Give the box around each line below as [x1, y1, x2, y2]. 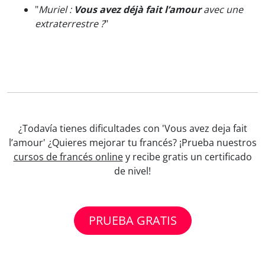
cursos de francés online [13, 150, 123, 163]
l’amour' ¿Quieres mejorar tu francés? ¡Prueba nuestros [8, 136, 257, 149]
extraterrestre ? [35, 17, 105, 30]
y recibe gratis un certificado [122, 150, 252, 163]
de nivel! [114, 164, 151, 177]
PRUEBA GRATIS [88, 212, 177, 228]
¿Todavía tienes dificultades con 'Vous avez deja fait [18, 122, 247, 135]
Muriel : [38, 3, 74, 16]
